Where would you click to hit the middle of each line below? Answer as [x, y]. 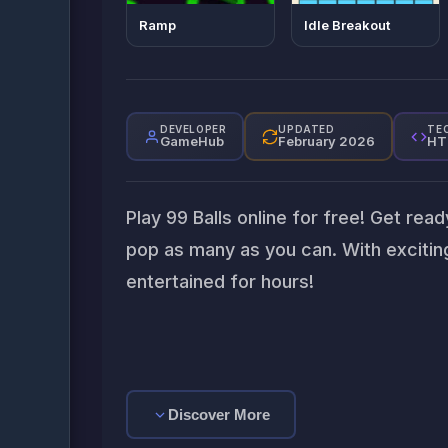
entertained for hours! [220, 281]
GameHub [192, 141]
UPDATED [306, 129]
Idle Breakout [347, 25]
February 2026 [327, 141]
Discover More [219, 414]
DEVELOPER [193, 129]
